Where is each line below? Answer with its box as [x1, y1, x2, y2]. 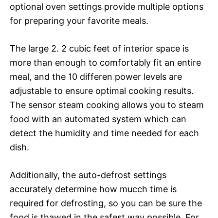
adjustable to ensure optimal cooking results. [10, 85, 194, 96]
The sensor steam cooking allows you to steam [10, 99, 204, 110]
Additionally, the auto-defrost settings [10, 169, 166, 180]
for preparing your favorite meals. [10, 15, 148, 26]
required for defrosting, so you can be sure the [10, 198, 202, 208]
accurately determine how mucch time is [10, 183, 177, 194]
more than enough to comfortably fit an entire [10, 57, 201, 68]
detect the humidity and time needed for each [10, 127, 199, 138]
